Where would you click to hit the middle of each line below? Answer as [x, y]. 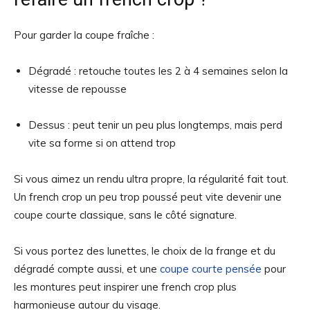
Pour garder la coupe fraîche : [84, 35]
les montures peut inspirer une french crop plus [125, 287]
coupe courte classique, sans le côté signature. [125, 215]
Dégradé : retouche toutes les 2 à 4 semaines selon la [158, 71]
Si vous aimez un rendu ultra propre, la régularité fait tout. [151, 179]
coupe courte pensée [211, 269]
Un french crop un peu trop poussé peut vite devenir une [148, 197]
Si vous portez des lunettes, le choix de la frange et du [145, 251]
